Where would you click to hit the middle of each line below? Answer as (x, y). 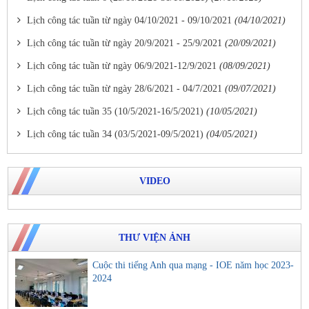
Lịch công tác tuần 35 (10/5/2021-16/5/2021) (115, 112)
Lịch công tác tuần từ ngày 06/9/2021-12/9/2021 (122, 66)
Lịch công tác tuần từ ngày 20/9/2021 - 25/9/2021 (124, 43)
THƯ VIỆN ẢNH (154, 238)
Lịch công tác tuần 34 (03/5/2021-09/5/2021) (115, 134)
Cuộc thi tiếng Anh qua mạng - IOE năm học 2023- (193, 266)
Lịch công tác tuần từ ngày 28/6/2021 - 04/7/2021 (124, 89)
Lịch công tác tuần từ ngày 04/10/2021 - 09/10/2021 (129, 21)
